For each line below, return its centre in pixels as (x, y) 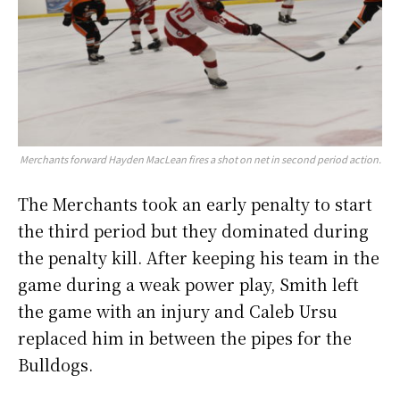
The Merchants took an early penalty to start (195, 203)
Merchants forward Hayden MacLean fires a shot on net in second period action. (200, 158)
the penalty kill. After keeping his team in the (199, 257)
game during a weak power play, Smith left (188, 283)
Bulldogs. (58, 364)
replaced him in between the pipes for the (185, 337)
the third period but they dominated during (193, 230)
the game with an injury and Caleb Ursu (178, 310)
